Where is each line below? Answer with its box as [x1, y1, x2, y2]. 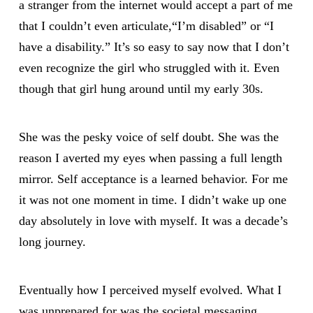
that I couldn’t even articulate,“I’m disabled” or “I [18, 19, 274, 34]
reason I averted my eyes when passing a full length [18, 150, 282, 165]
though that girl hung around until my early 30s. [18, 82, 263, 96]
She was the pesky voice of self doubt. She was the [18, 129, 279, 144]
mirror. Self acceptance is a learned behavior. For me [18, 171, 288, 186]
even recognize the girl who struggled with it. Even [18, 61, 279, 75]
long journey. [18, 234, 86, 249]
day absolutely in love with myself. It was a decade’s [18, 213, 288, 228]
